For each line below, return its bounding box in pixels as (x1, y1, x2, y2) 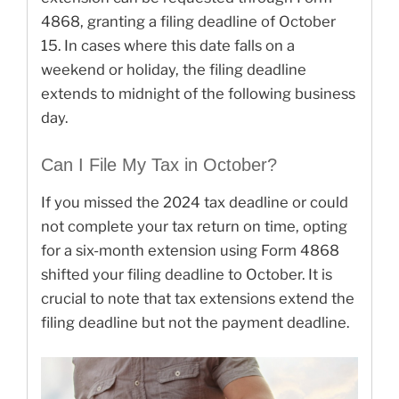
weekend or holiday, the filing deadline (41, 61, 306, 78)
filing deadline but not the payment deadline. (41, 313, 349, 331)
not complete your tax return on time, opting (41, 216, 347, 235)
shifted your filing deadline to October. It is (41, 265, 332, 283)
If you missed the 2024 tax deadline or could (41, 192, 348, 211)
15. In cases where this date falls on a (41, 37, 295, 54)
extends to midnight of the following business (41, 85, 355, 102)
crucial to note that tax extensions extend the (41, 289, 354, 307)
